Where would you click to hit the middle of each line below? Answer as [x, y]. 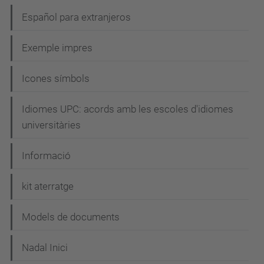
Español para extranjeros [76, 17]
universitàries [51, 125]
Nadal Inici [45, 248]
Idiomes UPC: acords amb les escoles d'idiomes [128, 109]
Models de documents [71, 217]
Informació [46, 156]
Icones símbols [56, 79]
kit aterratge [48, 187]
